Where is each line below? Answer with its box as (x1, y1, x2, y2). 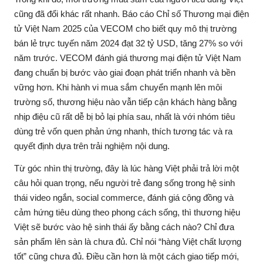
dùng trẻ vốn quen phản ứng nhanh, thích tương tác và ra (14, 126, 232, 136)
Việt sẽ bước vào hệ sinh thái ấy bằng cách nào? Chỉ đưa (14, 222, 234, 232)
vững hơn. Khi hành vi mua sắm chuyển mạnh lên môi (14, 82, 222, 92)
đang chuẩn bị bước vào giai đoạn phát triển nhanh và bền (14, 68, 235, 77)
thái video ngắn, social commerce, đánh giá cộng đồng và (14, 193, 234, 203)
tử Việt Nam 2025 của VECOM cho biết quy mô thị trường (14, 23, 237, 33)
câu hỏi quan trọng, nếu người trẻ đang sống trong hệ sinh (14, 178, 235, 188)
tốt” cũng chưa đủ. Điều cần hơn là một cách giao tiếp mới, (14, 251, 239, 261)
